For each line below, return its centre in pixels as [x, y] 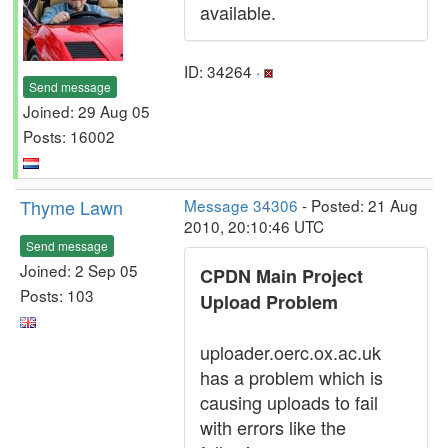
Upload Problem [269, 302]
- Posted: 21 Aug [358, 205]
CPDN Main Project [281, 276]
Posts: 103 [57, 294]
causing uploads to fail [289, 402]
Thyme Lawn [71, 207]
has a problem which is [291, 377]
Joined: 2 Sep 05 [79, 269]
